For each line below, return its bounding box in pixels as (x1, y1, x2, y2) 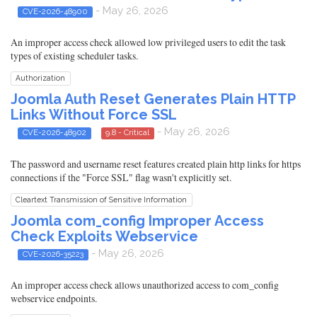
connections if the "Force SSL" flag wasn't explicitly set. (11, 170, 231, 184)
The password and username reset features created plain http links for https (11, 156, 301, 171)
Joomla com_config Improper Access (11, 212, 264, 229)
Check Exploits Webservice (11, 227, 198, 245)
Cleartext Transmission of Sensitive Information (16, 195, 188, 204)
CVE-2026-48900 (22, 6, 88, 16)
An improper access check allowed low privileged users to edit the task (11, 35, 286, 50)
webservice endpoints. (11, 292, 97, 306)
